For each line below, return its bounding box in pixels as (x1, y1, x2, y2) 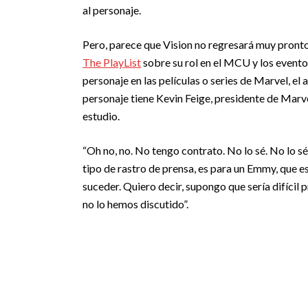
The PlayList (82, 56, 141, 69)
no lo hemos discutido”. (82, 197, 188, 210)
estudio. (82, 109, 120, 122)
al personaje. (82, 3, 141, 16)
